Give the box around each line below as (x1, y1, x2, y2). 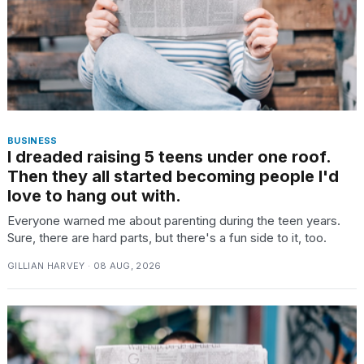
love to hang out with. (7, 186, 181, 206)
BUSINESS (7, 135, 58, 147)
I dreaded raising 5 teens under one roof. (7, 147, 331, 167)
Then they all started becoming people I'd (7, 167, 339, 187)
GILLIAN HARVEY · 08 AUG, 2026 (7, 260, 162, 272)
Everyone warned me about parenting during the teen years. (7, 213, 340, 229)
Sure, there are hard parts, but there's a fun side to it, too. (7, 230, 327, 246)
